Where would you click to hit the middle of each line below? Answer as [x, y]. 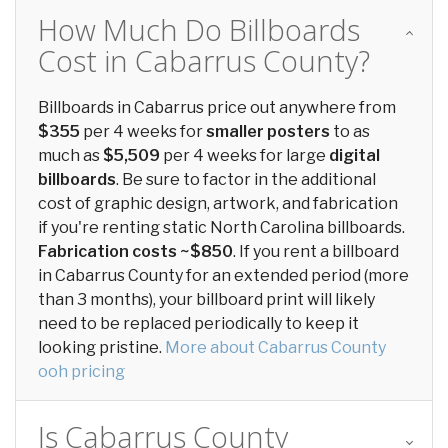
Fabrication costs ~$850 [135, 251]
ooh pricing [81, 371]
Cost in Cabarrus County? [204, 60]
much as [70, 155]
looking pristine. [101, 347]
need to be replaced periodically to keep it [198, 323]
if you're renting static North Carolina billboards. [221, 227]
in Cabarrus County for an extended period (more [223, 275]
